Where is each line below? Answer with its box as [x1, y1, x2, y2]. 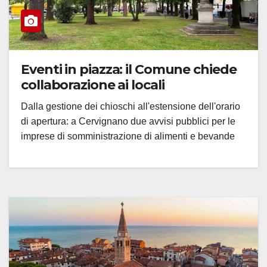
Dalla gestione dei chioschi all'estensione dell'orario [21, 101, 240, 111]
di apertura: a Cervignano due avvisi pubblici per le [21, 116, 235, 126]
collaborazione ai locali [21, 76, 164, 93]
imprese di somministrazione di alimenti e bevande [21, 131, 235, 141]
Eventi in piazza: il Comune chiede [21, 61, 237, 77]
